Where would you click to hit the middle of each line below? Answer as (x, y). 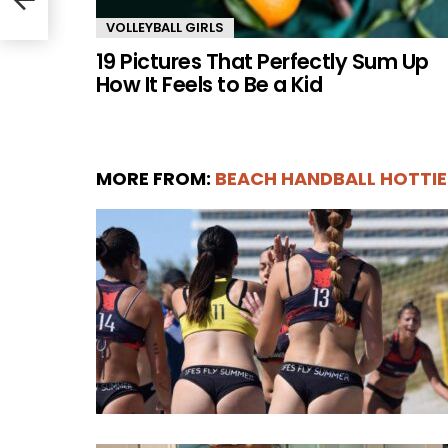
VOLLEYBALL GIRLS (165, 27)
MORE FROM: (155, 178)
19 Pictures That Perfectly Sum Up (262, 61)
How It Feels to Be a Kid (209, 84)
